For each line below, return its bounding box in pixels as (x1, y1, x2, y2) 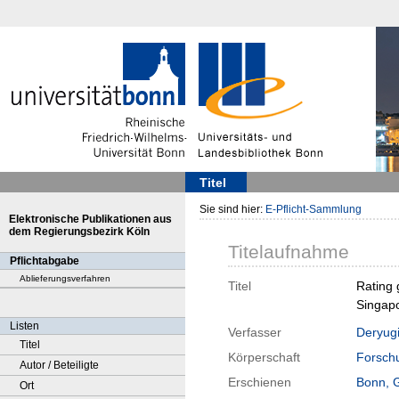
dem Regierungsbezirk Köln (9, 225, 150, 238)
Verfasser (228, 325, 281, 340)
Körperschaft (228, 350, 300, 365)
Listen (10, 320, 39, 332)
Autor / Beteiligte (20, 359, 99, 371)
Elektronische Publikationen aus (9, 213, 172, 225)
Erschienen (228, 375, 291, 390)
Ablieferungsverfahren (20, 273, 110, 283)
